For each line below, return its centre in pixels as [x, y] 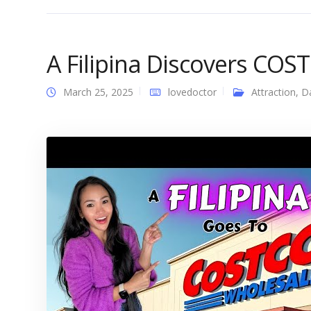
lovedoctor [192, 92]
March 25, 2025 [98, 92]
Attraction [274, 92]
